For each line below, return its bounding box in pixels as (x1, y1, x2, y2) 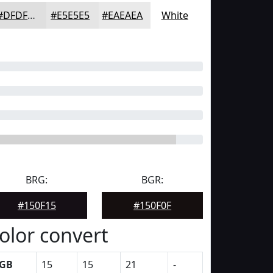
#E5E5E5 (51, 9, 90, 22)
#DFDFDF (27, 9, 36, 22)
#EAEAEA (102, 9, 143, 22)
